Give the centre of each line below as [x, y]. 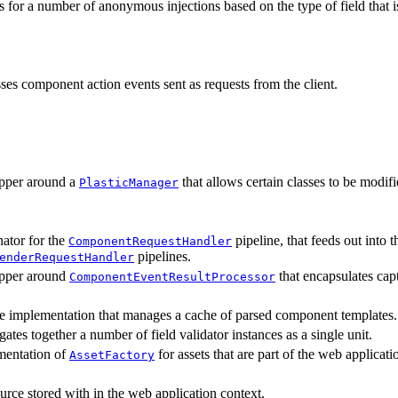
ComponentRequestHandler [150, 241]
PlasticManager [129, 182]
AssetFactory [112, 354]
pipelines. [163, 256]
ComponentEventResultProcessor [172, 276]
